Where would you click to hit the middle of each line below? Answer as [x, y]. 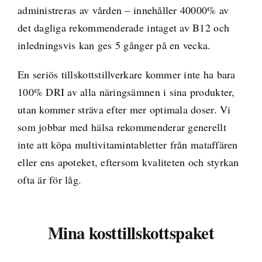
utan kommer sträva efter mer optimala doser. [119, 110]
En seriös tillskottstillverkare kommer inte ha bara [126, 75]
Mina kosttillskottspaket [131, 233]
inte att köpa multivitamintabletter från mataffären [127, 145]
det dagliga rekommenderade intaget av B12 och [123, 28]
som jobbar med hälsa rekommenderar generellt [122, 127]
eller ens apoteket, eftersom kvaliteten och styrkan [128, 162]
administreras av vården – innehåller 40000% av [123, 10]
